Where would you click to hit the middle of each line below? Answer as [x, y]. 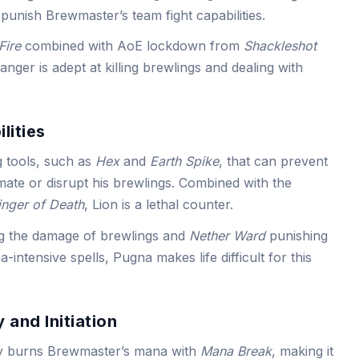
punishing [297, 235]
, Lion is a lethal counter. [159, 205]
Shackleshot [280, 46]
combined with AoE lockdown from [133, 46]
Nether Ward [228, 235]
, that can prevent [274, 161]
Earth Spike [185, 161]
